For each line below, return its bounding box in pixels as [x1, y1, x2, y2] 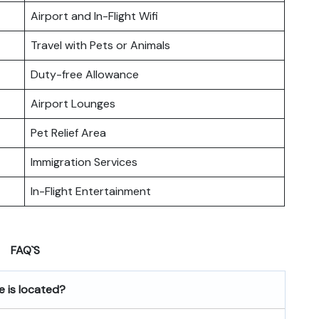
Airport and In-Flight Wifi [31, 8, 158, 23]
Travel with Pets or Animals [31, 37, 170, 53]
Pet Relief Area [31, 125, 106, 140]
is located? [5, 281, 66, 297]
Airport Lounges [31, 95, 115, 111]
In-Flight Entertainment [31, 183, 151, 199]
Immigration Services [31, 154, 137, 169]
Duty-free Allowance [31, 66, 139, 82]
